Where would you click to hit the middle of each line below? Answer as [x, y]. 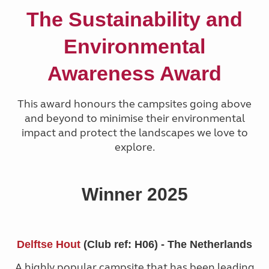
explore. [134, 147]
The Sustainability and [134, 20]
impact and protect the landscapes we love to [134, 133]
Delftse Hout [50, 245]
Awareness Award [134, 74]
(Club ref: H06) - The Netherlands [168, 245]
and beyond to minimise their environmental [134, 119]
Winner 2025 [134, 195]
